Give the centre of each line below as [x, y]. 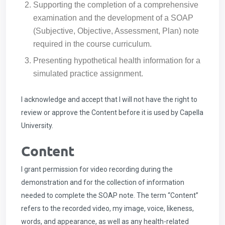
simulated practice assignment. [88, 74]
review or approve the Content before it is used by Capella [112, 113]
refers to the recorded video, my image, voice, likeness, [107, 208]
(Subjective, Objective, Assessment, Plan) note [116, 31]
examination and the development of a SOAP [113, 18]
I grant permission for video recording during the [97, 169]
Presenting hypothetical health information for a [117, 61]
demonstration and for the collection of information [103, 182]
